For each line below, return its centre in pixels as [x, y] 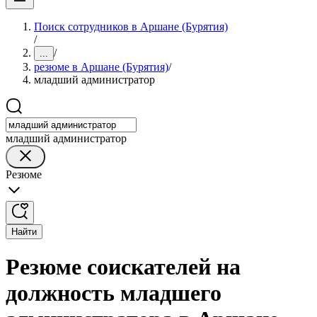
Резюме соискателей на [123, 267]
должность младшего [114, 293]
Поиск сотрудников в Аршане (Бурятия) [131, 27]
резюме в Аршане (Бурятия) [101, 67]
